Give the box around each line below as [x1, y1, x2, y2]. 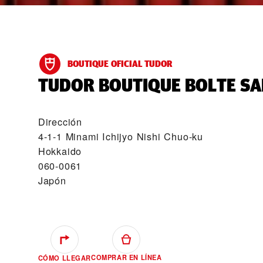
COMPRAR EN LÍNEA [90, 253, 162, 262]
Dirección [38, 114, 82, 129]
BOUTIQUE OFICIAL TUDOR [67, 58, 172, 70]
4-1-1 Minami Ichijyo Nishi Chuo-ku [38, 129, 203, 143]
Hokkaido [38, 144, 82, 158]
